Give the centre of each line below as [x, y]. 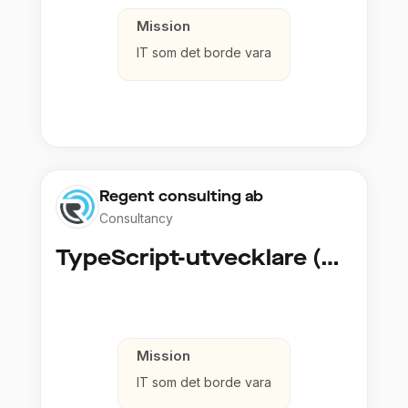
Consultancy [136, 219]
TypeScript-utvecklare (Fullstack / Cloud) [330, 258]
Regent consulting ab [181, 197]
